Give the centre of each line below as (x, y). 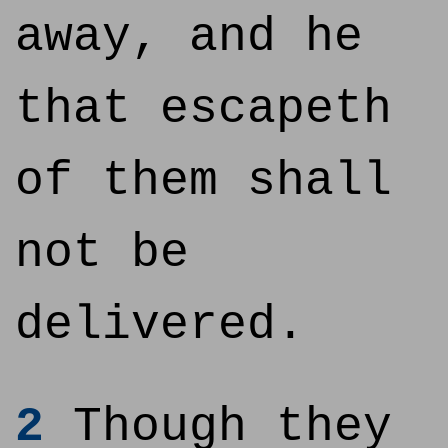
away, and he (189, 37)
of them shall (203, 181)
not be (102, 253)
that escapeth (203, 109)
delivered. (160, 325)
